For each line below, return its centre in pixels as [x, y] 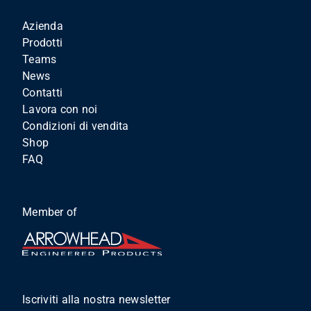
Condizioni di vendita [75, 126]
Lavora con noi [60, 110]
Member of [50, 212]
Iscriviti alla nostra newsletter [96, 299]
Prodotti [42, 43]
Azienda [42, 26]
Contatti [42, 93]
